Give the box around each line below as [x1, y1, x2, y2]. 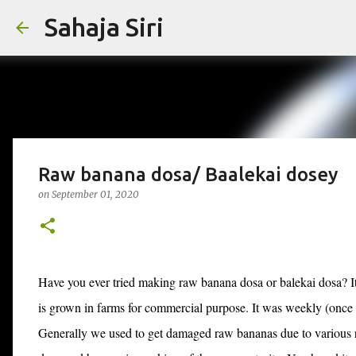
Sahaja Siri [44, 13, 164, 41]
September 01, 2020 [52, 188, 139, 200]
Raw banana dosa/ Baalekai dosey [38, 164, 338, 185]
